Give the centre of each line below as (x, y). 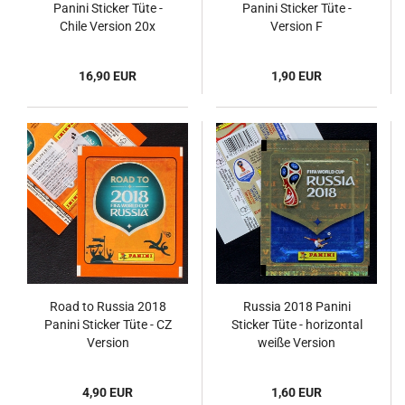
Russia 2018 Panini (297, 306)
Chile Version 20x (108, 26)
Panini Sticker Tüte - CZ (108, 325)
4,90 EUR (108, 392)
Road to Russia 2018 (108, 306)
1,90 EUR (297, 76)
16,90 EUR (108, 76)
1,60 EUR (297, 392)
